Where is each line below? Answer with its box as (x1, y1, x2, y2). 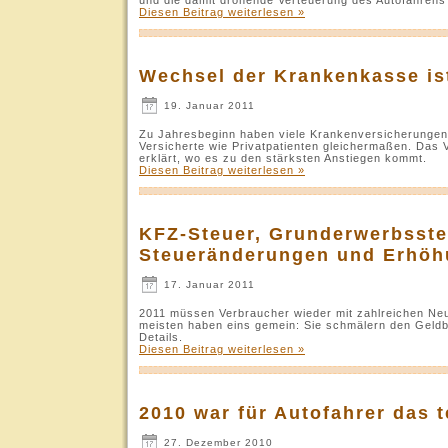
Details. (139, 330, 183, 343)
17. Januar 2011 (160, 278, 255, 290)
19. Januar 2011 (160, 99, 255, 111)
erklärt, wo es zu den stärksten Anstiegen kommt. (139, 151, 427, 164)
